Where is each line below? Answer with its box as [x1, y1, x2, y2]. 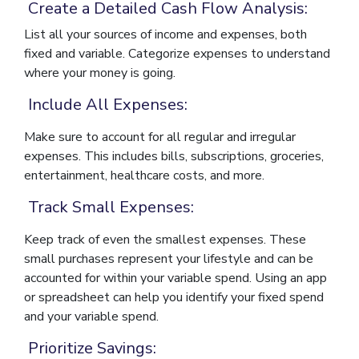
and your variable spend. [24, 308, 159, 326]
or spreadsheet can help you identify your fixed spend [24, 288, 324, 307]
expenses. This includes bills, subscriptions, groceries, [24, 147, 324, 166]
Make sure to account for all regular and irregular [24, 128, 296, 147]
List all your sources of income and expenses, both [24, 26, 307, 44]
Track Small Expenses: [28, 196, 194, 219]
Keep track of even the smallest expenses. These [24, 231, 306, 249]
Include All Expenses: [28, 94, 188, 116]
